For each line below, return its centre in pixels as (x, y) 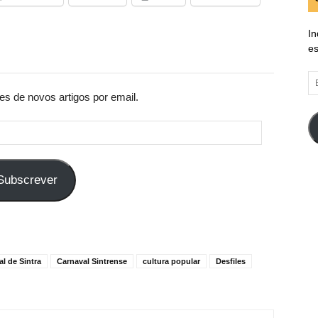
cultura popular (171, 261)
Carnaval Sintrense (92, 261)
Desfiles (231, 261)
